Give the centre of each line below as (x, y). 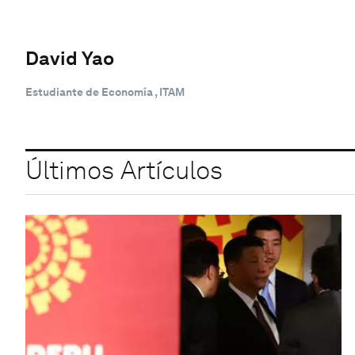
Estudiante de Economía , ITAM (105, 92)
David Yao (70, 58)
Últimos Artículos (124, 170)
